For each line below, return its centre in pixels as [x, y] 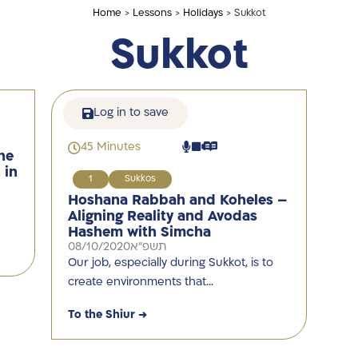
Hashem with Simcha [139, 233]
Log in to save [131, 113]
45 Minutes [111, 147]
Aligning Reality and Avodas [163, 217]
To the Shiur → [108, 315]
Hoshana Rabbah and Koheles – [178, 201]
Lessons [152, 14]
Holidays [203, 14]
